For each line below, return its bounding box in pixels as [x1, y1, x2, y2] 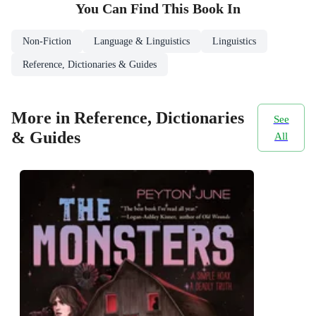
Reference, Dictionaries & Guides [23, 59, 157, 70]
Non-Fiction [23, 35, 71, 47]
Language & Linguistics [94, 35, 190, 47]
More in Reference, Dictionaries [11, 109, 244, 128]
